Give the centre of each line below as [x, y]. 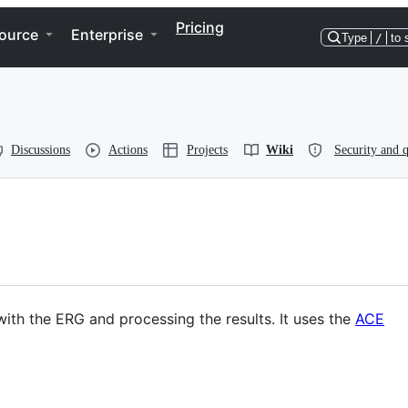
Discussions [41, 150]
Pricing [200, 27]
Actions [128, 150]
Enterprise [107, 35]
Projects [207, 150]
